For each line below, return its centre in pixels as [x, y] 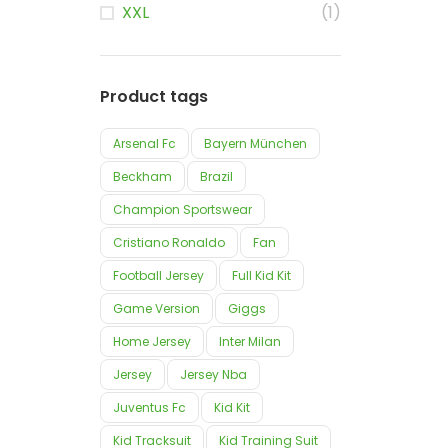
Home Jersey [152, 341]
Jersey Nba [213, 374]
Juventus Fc [149, 407]
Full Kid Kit [261, 275]
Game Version [156, 308]
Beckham [142, 176]
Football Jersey [158, 275]
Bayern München [255, 143]
